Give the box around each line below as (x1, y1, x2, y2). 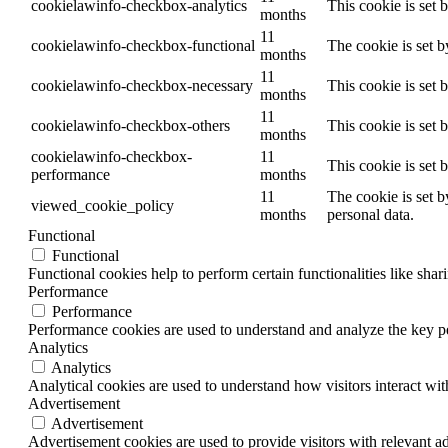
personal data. (327, 206, 414, 224)
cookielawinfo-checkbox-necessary (31, 77, 253, 95)
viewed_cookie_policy (31, 197, 174, 215)
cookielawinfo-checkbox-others (31, 117, 230, 135)
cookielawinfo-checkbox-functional (31, 37, 255, 55)
